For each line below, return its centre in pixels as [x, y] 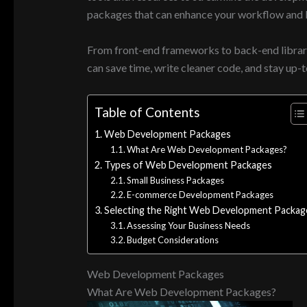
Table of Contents [147, 112]
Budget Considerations [173, 240]
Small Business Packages [176, 180]
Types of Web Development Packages [188, 164]
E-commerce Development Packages [200, 194]
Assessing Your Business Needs [189, 225]
